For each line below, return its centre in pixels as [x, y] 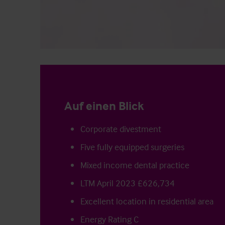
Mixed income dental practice [135, 165]
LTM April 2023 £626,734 [128, 183]
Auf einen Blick [104, 105]
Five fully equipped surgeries [132, 147]
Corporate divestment [121, 129]
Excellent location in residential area [147, 201]
